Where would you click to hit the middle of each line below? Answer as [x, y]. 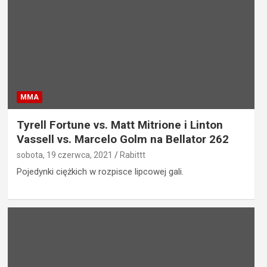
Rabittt [132, 155]
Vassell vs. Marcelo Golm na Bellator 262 [122, 139]
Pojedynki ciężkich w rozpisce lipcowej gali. [100, 172]
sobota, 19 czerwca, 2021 [64, 155]
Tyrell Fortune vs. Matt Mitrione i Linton [119, 125]
